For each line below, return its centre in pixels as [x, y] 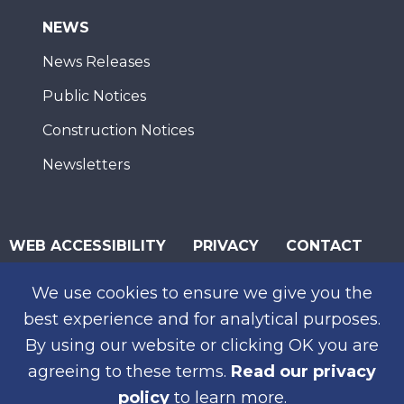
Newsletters [86, 165]
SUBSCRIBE [52, 317]
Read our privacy [303, 372]
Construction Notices [118, 130]
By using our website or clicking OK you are [202, 345]
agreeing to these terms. [129, 372]
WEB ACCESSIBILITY [87, 246]
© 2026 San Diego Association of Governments [176, 280]
